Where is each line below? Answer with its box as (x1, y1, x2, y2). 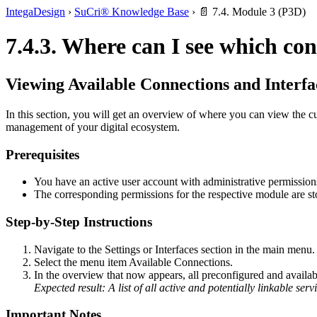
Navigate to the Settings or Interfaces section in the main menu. (34, 243, 315, 255)
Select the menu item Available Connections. (34, 255, 233, 268)
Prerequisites (6, 146, 79, 162)
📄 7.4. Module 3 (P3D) (198, 6, 306, 18)
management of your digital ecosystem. (6, 120, 180, 133)
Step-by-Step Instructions (6, 214, 152, 229)
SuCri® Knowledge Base (74, 6, 189, 18)
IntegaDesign (6, 6, 65, 18)
